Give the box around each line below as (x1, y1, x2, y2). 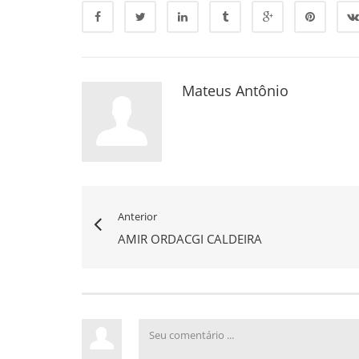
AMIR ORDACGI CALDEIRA (118, 230, 262, 247)
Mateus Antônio (182, 80, 288, 100)
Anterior (118, 208, 157, 224)
